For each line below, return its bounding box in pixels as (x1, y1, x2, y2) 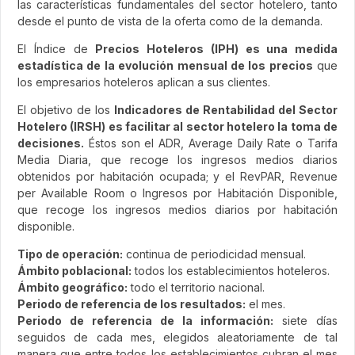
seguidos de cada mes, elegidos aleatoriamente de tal (17, 330, 338, 344)
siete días (273, 313, 338, 327)
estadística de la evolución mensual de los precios (17, 58, 313, 72)
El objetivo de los (17, 102, 114, 116)
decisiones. (17, 136, 84, 150)
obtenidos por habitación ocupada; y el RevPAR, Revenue (17, 169, 338, 183)
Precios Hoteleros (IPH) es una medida (95, 41, 338, 55)
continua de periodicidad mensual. (123, 246, 306, 261)
